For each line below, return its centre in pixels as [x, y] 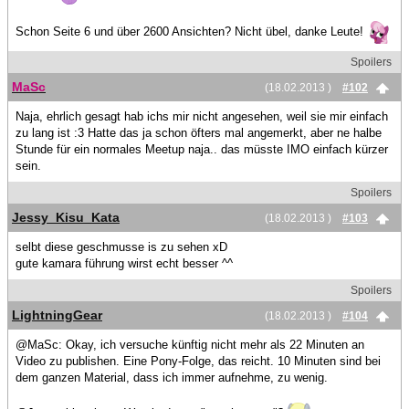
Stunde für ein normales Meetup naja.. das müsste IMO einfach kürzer [202, 149]
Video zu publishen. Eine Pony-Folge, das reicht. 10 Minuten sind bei [198, 361]
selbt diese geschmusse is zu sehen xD [121, 247]
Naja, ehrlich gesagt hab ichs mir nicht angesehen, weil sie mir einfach [202, 116]
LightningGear [57, 315]
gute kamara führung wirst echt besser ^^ [124, 263]
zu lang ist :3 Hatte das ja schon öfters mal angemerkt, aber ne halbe [199, 133]
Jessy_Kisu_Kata [66, 217]
